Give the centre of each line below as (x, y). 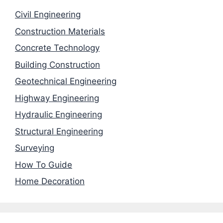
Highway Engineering (57, 98)
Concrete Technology (57, 48)
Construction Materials (60, 31)
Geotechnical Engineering (66, 81)
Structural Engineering (59, 131)
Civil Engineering (48, 15)
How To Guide (44, 165)
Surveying (35, 148)
